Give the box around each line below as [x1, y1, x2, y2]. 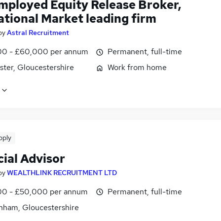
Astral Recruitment [7, 28, 69, 37]
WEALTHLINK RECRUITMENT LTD [7, 168, 117, 177]
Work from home [108, 62, 167, 73]
